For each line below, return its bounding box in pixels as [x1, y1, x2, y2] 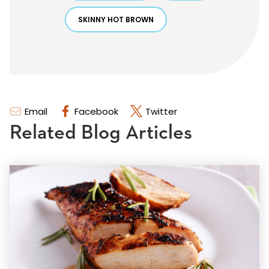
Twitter [145, 105, 177, 118]
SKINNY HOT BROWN [78, 14, 154, 25]
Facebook [74, 105, 118, 118]
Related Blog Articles [10, 122, 192, 144]
